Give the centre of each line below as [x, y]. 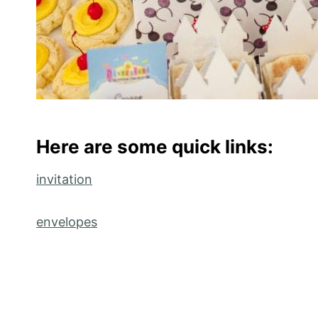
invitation [64, 180]
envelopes [67, 222]
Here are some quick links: [155, 147]
